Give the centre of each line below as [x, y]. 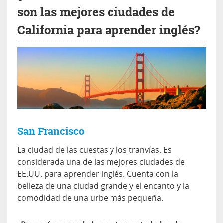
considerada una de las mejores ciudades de [101, 162]
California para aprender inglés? [109, 30]
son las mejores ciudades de [96, 12]
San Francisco [51, 131]
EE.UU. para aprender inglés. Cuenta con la [98, 173]
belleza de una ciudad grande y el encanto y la [103, 185]
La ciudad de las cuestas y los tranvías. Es [95, 150]
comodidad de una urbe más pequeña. [90, 197]
